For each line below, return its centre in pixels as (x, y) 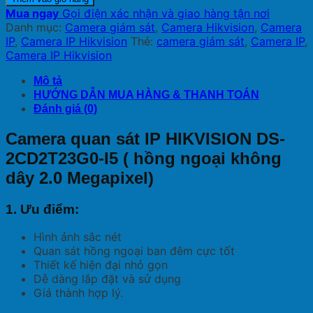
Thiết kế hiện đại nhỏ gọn (101, 265)
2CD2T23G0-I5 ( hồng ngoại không (144, 158)
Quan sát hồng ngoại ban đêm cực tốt (134, 251)
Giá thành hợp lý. (78, 293)
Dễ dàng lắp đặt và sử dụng (107, 279)
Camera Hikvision (208, 27)
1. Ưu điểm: (42, 209)
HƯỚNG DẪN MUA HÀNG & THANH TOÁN (146, 94)
